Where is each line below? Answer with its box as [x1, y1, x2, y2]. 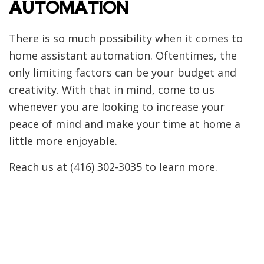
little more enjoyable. [9, 133, 117, 148]
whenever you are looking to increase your [9, 99, 225, 114]
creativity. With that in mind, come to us [9, 82, 214, 97]
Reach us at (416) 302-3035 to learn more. [9, 159, 217, 174]
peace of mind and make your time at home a [9, 116, 240, 131]
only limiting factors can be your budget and [9, 65, 236, 80]
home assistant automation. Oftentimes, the [9, 48, 237, 62]
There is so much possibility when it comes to [9, 31, 243, 45]
